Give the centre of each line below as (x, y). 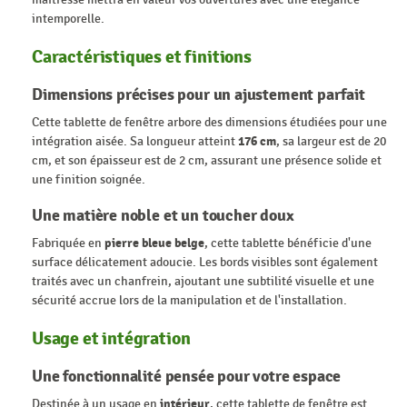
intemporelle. (68, 18)
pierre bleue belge (154, 243)
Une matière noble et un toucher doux (163, 215)
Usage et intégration (111, 338)
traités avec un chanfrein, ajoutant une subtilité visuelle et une (203, 281)
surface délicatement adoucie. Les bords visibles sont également (205, 262)
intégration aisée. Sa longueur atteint (135, 141)
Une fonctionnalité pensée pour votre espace (187, 376)
